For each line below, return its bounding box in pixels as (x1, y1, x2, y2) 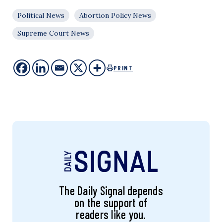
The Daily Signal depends (59, 183, 163, 198)
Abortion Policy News (79, 11, 151, 20)
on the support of (74, 195, 148, 210)
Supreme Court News (17, 29, 89, 38)
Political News (17, 11, 64, 20)
